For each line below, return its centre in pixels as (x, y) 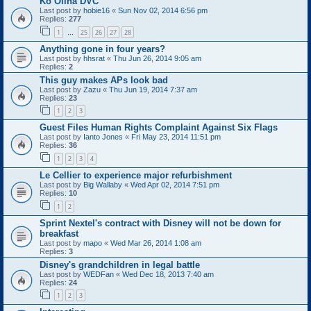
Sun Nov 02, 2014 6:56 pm (163, 10)
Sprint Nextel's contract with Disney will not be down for (160, 223)
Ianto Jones (103, 137)
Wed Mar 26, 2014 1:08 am (156, 243)
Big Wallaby (103, 184)
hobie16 (96, 10)
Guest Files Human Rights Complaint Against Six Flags (159, 128)
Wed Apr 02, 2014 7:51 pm (175, 184)
